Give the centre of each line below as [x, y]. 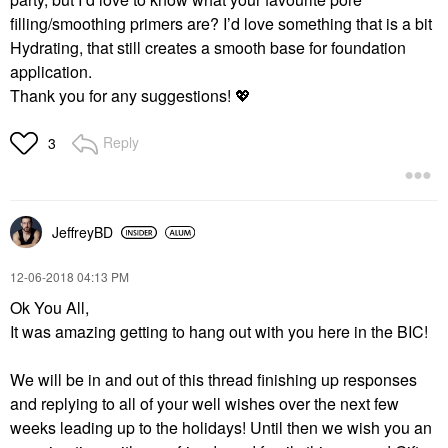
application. [53, 72]
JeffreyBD [82, 232]
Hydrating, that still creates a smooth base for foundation [208, 48]
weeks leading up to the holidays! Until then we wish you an [221, 428]
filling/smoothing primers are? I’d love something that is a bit [221, 24]
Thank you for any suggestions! [122, 96]
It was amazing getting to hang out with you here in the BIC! [219, 332]
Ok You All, [49, 308]
